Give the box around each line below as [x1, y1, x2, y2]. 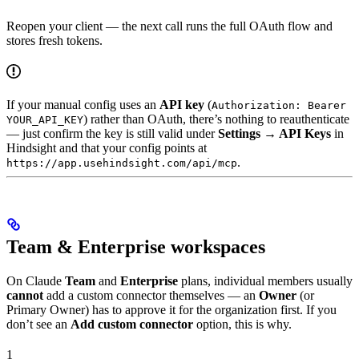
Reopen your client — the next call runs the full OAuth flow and [6, 18, 333, 33]
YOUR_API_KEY [6, 113, 83, 126]
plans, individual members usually [178, 274, 353, 288]
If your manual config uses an [6, 97, 159, 111]
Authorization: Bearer [212, 99, 346, 111]
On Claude [6, 274, 65, 288]
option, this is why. [193, 317, 292, 332]
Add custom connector [71, 317, 193, 332]
